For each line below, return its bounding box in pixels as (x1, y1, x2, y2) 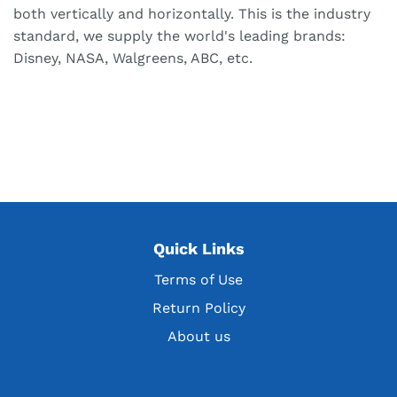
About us (167, 328, 230, 346)
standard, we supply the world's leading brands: (13, 27, 346, 45)
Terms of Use (154, 271, 243, 289)
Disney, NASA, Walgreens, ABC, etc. (13, 50, 253, 67)
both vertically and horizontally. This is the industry (13, 5, 370, 23)
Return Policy (152, 300, 245, 317)
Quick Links (152, 239, 245, 259)
